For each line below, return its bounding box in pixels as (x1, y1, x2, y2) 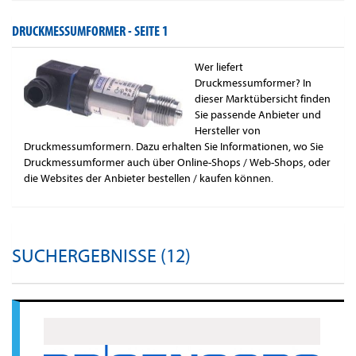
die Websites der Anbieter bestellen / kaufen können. (24, 172, 273, 186)
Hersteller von (195, 124, 261, 138)
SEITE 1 (134, 23, 168, 41)
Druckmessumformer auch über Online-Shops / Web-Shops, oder (24, 156, 331, 170)
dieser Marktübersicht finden (195, 92, 331, 106)
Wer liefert (195, 60, 243, 75)
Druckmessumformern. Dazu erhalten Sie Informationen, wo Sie (24, 140, 323, 154)
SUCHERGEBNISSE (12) (12, 246, 191, 268)
